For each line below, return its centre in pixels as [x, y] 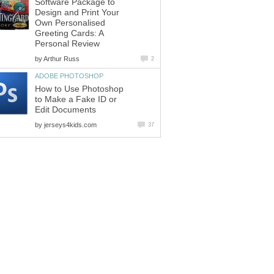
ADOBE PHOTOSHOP [69, 76]
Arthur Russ [61, 58]
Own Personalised [70, 23]
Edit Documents [65, 109]
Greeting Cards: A [69, 33]
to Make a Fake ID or [76, 99]
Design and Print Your [77, 12]
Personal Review [67, 43]
